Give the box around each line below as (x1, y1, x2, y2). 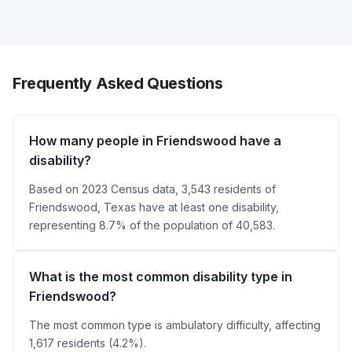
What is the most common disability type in (29, 268, 292, 284)
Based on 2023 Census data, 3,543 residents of (29, 181, 276, 196)
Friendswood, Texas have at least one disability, (29, 200, 279, 214)
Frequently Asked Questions (13, 73, 223, 93)
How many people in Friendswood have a (29, 132, 281, 148)
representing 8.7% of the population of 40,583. (29, 218, 275, 232)
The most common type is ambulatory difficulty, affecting (29, 317, 321, 332)
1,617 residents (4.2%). (29, 335, 146, 350)
